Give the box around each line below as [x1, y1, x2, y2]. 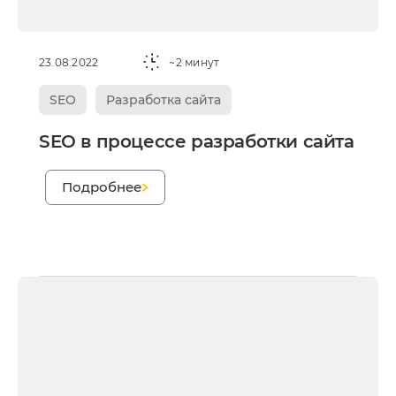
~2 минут [169, 55, 220, 69]
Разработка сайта [106, 92, 221, 109]
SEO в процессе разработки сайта [39, 131, 354, 153]
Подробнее [62, 179, 141, 196]
